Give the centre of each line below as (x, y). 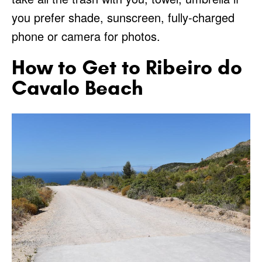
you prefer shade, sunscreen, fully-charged (123, 18)
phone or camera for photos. (86, 36)
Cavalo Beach (77, 88)
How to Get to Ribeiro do (127, 68)
